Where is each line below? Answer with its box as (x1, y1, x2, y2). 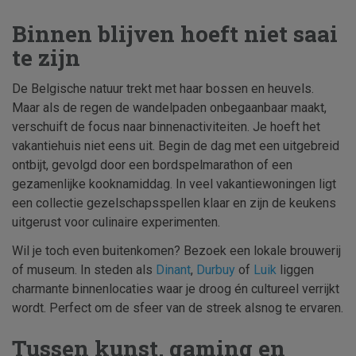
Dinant (156, 262, 191, 278)
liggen (277, 262, 314, 278)
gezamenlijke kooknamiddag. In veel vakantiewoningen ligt (12, 176, 336, 192)
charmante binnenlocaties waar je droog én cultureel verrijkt (12, 281, 339, 297)
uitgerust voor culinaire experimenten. (12, 215, 220, 230)
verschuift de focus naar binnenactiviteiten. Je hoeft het (12, 119, 320, 135)
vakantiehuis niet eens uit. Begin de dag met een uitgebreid (12, 138, 339, 154)
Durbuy (196, 262, 235, 278)
